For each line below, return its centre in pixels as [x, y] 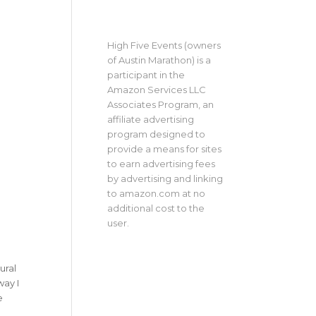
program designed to [156, 134]
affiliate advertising [150, 120]
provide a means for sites [164, 149]
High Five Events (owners [164, 45]
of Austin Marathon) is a [159, 60]
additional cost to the [156, 208]
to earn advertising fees [161, 164]
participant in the [146, 75]
